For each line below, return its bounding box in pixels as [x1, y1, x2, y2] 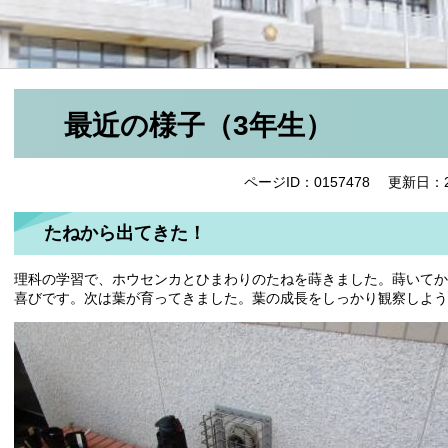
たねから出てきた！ [44, 223, 206, 244]
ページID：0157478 [244, 174, 370, 191]
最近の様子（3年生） [64, 109, 333, 141]
